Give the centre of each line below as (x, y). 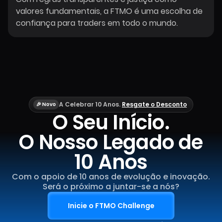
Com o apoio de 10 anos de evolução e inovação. (111, 177)
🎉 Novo (46, 104)
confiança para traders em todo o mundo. (97, 23)
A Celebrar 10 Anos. (90, 104)
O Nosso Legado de (111, 142)
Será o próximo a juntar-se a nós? (111, 187)
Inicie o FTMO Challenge (111, 206)
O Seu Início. (111, 122)
